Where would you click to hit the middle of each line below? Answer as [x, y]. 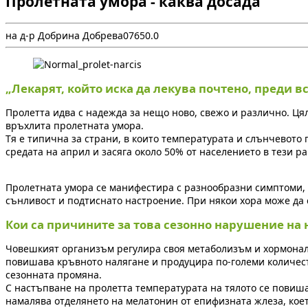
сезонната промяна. [54, 275]
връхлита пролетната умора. [75, 126]
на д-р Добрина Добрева [64, 36]
